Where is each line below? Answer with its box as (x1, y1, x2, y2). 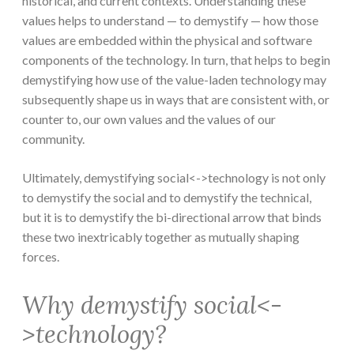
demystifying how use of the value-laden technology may (22, 72, 326, 88)
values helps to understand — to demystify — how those (22, 13, 318, 28)
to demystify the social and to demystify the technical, (22, 190, 311, 205)
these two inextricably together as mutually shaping (22, 229, 299, 245)
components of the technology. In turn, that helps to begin (22, 52, 330, 68)
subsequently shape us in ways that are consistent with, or (22, 92, 330, 107)
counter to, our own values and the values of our (22, 111, 276, 127)
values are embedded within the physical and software (22, 32, 312, 48)
